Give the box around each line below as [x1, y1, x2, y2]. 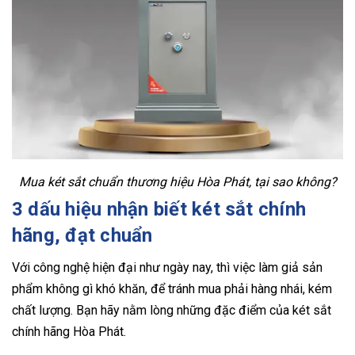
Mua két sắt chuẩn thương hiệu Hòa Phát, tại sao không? [18, 174, 337, 189]
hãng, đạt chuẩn [12, 223, 153, 246]
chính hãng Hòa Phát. [12, 323, 129, 339]
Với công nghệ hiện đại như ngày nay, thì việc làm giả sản [12, 259, 323, 275]
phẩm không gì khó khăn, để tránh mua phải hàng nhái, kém [12, 281, 332, 296]
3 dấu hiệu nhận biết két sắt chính [12, 197, 307, 220]
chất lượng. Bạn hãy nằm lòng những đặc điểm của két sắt [12, 302, 331, 318]
